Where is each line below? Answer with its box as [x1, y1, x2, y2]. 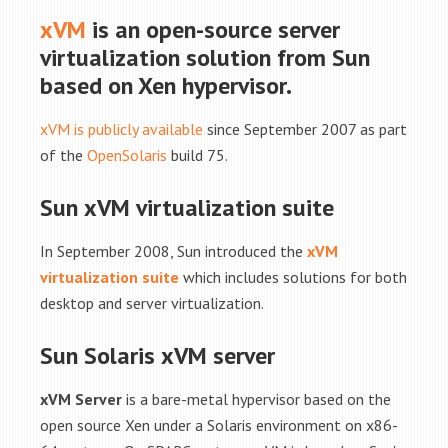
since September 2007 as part [203, 119, 407, 139]
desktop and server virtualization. [40, 293, 264, 313]
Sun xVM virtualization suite [40, 192, 334, 223]
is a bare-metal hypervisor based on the [122, 389, 391, 409]
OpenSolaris [87, 145, 167, 165]
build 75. [167, 145, 228, 165]
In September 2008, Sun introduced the [40, 241, 307, 261]
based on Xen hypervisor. [40, 70, 292, 101]
